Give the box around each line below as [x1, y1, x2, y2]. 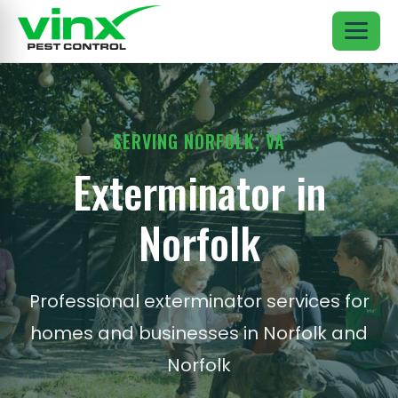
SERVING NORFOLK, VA [113, 128, 285, 155]
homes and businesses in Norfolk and [30, 321, 368, 346]
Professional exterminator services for [28, 289, 370, 314]
